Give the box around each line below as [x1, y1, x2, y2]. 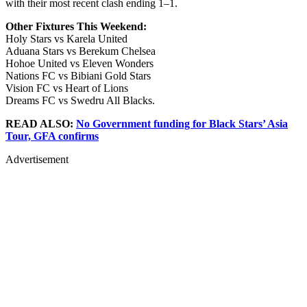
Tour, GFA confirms [5, 130, 99, 142]
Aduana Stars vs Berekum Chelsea [5, 45, 156, 57]
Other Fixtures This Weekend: [5, 20, 147, 32]
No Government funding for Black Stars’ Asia [76, 117, 288, 130]
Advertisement [5, 153, 69, 165]
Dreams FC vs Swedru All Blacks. [5, 94, 155, 106]
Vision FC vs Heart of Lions [5, 82, 128, 94]
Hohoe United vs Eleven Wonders [5, 57, 153, 69]
